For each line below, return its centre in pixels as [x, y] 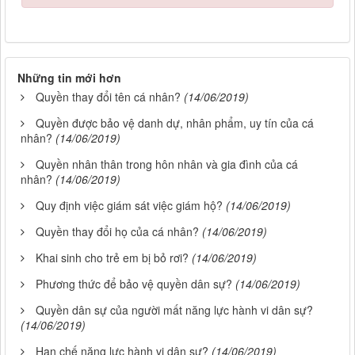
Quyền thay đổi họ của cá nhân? [117, 232]
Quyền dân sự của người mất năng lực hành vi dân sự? [174, 310]
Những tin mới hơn [69, 78]
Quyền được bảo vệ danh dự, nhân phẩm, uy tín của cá [175, 123]
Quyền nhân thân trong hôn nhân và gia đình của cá [167, 164]
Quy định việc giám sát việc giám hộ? [129, 206]
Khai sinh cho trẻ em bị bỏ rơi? [112, 258]
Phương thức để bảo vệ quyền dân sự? [134, 284]
